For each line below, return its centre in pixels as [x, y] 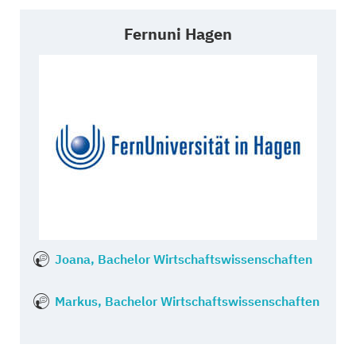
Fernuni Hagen [178, 34]
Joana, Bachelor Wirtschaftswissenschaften [183, 259]
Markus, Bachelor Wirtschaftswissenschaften [187, 301]
